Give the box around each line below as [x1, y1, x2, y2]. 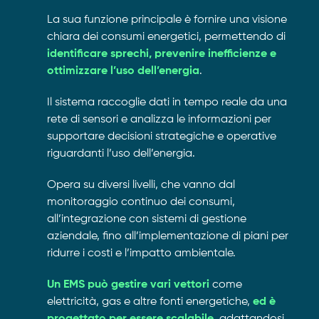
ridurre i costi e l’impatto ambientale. [46, 248, 236, 260]
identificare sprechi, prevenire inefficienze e [46, 48, 276, 61]
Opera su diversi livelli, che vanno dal [46, 179, 235, 192]
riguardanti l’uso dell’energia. [46, 148, 195, 160]
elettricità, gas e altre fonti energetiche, [46, 296, 253, 308]
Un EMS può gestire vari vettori [46, 279, 209, 291]
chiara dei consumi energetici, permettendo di [46, 31, 286, 43]
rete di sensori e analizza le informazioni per [46, 114, 271, 126]
